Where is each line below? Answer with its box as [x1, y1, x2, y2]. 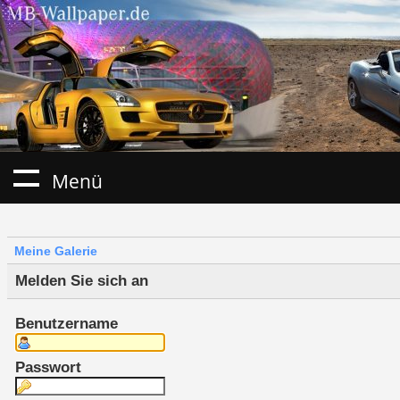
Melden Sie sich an [14, 272, 148, 290]
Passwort [14, 358, 81, 376]
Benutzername [14, 314, 118, 332]
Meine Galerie [14, 244, 97, 259]
